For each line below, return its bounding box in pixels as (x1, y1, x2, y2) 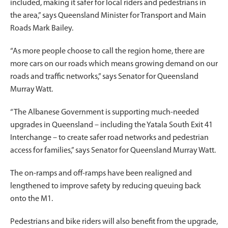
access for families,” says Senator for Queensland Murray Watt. (10, 146, 216, 155)
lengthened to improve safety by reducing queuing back (10, 182, 201, 190)
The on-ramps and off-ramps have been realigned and (10, 169, 192, 178)
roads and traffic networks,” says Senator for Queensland (10, 72, 198, 81)
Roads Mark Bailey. (10, 24, 73, 33)
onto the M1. (10, 194, 53, 203)
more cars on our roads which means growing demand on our (10, 60, 218, 68)
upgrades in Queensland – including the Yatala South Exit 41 (10, 121, 213, 129)
